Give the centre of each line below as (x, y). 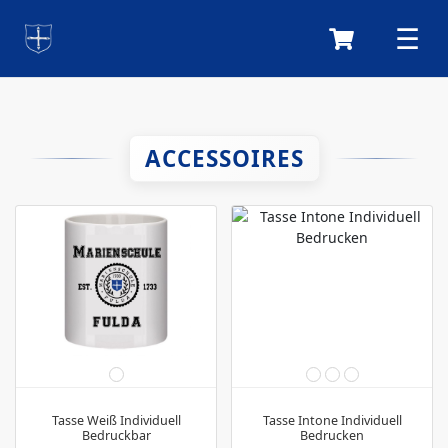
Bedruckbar (116, 435)
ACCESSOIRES (224, 158)
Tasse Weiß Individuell (116, 420)
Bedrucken (332, 435)
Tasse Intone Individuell (332, 420)
